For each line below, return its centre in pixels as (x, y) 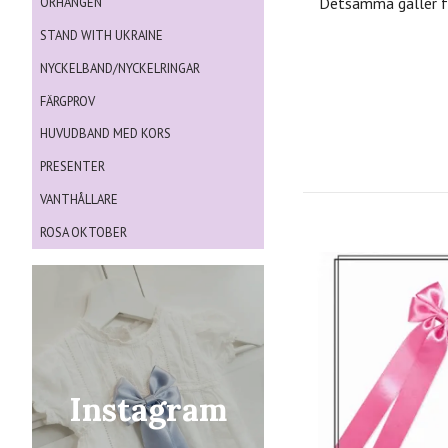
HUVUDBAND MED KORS (105, 134)
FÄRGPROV (67, 101)
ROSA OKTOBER (83, 232)
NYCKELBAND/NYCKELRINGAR (120, 68)
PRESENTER (72, 167)
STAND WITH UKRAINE (101, 36)
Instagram (148, 409)
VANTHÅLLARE (79, 199)
